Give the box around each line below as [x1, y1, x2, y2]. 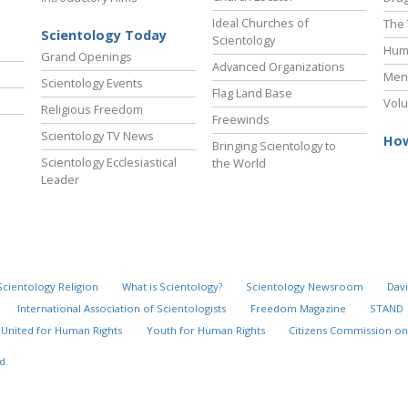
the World [212, 155, 266, 172]
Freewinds [212, 111, 270, 128]
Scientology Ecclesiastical [41, 154, 177, 171]
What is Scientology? [121, 280, 222, 294]
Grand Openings [41, 48, 132, 66]
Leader [41, 171, 79, 189]
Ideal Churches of [212, 15, 309, 32]
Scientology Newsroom [245, 280, 363, 294]
